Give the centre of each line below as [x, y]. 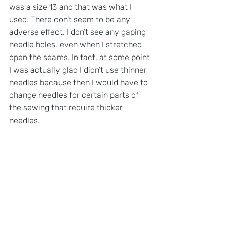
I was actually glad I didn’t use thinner [79, 70]
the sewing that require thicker [67, 108]
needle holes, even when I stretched [76, 45]
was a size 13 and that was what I [71, 7]
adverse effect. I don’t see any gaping [78, 32]
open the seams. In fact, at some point [80, 58]
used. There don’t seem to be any [71, 20]
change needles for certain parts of [75, 95]
